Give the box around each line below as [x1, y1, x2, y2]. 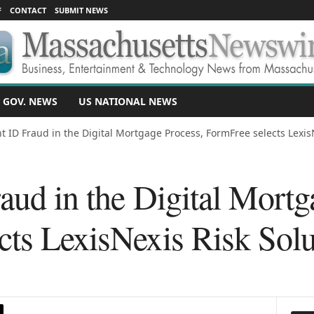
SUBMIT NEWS [54, 5, 108, 15]
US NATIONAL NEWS [78, 95, 177, 108]
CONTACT [9, 5, 46, 15]
